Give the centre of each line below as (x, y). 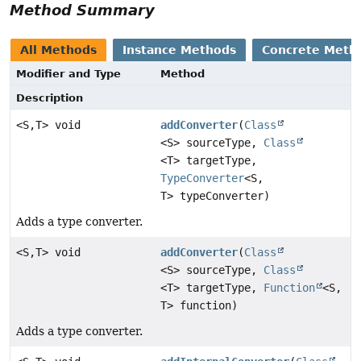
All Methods (58, 50)
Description (50, 98)
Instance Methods (179, 50)
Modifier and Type (68, 73)
